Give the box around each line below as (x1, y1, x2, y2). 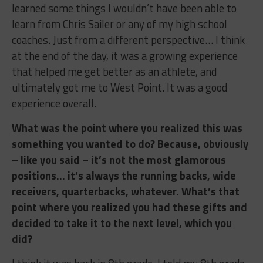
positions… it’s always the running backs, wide (11, 167, 236, 184)
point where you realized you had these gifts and (11, 198, 247, 215)
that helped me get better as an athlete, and (11, 63, 217, 80)
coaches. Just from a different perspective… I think (11, 31, 245, 48)
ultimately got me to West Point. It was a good (11, 79, 227, 96)
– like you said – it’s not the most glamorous (11, 151, 226, 168)
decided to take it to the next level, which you (11, 214, 232, 231)
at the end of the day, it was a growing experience (11, 47, 238, 64)
